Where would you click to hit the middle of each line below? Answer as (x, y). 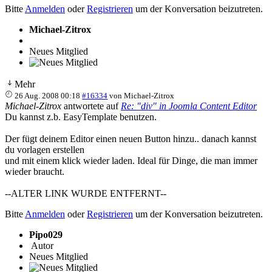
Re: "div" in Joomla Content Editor (189, 106)
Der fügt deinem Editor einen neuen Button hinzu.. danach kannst (131, 138)
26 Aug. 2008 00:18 (48, 95)
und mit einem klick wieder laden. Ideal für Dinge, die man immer (131, 160)
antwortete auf (91, 106)
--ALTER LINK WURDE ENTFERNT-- (86, 193)
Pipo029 (46, 234)
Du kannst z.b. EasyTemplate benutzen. (81, 117)
